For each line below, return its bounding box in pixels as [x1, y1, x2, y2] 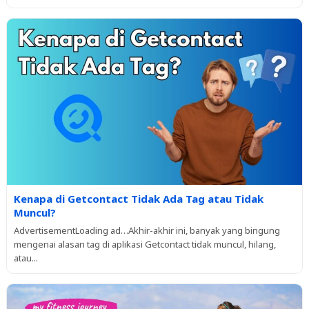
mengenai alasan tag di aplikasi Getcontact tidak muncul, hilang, [13, 237, 276, 250]
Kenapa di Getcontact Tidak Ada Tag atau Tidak [13, 191, 263, 206]
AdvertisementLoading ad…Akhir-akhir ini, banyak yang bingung [13, 223, 280, 237]
